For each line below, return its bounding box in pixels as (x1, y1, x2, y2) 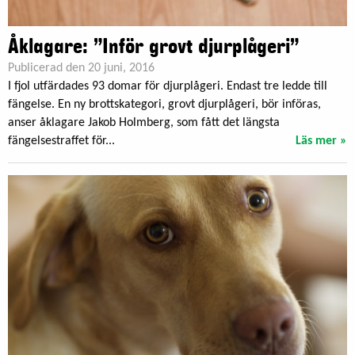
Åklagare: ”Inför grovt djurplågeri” (8, 35, 299, 59)
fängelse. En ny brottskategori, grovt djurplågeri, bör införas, (8, 98, 321, 112)
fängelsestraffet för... (8, 135, 115, 148)
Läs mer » (296, 135, 347, 148)
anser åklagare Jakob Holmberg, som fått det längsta (8, 116, 280, 130)
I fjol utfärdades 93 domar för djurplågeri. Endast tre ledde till (8, 80, 327, 94)
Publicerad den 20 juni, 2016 (8, 62, 155, 75)
